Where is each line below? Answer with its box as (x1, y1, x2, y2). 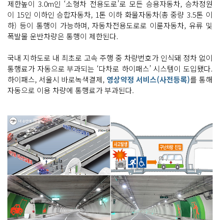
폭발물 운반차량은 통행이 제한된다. (7, 30, 118, 41)
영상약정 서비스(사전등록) (107, 74, 190, 84)
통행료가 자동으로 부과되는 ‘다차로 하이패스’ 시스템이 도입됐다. (7, 63, 213, 74)
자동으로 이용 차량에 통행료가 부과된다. (7, 84, 134, 95)
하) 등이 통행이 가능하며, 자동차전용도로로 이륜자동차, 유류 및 (7, 20, 213, 30)
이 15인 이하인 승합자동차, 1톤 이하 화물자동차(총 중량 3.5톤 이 (7, 9, 213, 20)
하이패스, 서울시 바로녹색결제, (7, 74, 107, 84)
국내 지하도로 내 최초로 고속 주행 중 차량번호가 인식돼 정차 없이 (7, 52, 213, 63)
